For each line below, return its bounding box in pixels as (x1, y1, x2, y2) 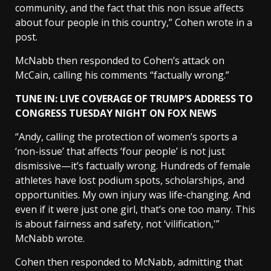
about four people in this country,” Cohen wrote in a (15, 16, 252, 29)
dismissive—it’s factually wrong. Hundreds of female (15, 159, 250, 172)
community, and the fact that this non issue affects (15, 1, 244, 15)
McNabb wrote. (15, 232, 87, 245)
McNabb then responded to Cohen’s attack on (15, 54, 224, 67)
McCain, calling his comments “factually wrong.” (15, 68, 232, 82)
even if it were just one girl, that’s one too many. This (15, 203, 255, 216)
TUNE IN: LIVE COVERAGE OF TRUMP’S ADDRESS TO (15, 92, 253, 105)
